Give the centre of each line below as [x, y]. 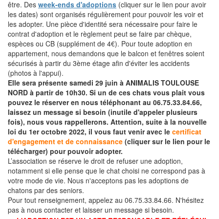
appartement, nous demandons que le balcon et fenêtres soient [106, 54]
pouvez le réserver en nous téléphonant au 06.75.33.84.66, [105, 102]
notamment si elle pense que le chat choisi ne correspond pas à [107, 171]
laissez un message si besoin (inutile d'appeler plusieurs [103, 112]
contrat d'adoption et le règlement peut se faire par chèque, [100, 34]
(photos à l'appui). [36, 73]
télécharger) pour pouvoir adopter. [65, 151]
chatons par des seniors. [46, 190]
